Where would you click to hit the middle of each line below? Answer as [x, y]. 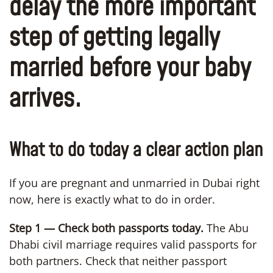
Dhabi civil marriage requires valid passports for [133, 244]
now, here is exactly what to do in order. [112, 199]
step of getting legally [115, 38]
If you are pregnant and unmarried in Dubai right [134, 183]
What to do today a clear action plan [136, 150]
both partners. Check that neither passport [118, 261]
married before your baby [130, 68]
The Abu [226, 228]
